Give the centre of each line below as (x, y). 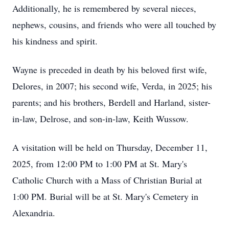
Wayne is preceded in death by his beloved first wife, (110, 70)
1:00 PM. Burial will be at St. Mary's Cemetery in (105, 196)
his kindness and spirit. (55, 41)
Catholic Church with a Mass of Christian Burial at (107, 180)
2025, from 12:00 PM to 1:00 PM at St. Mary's (100, 164)
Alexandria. (34, 213)
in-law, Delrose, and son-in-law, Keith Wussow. (100, 119)
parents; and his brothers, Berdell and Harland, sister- (111, 102)
